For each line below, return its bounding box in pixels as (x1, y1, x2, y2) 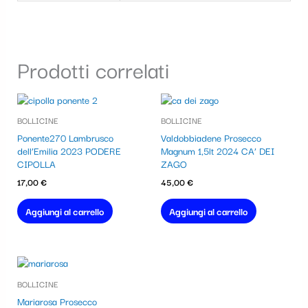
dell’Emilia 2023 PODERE (16, 143, 121, 159)
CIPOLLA (16, 156, 56, 172)
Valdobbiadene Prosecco (161, 130, 261, 146)
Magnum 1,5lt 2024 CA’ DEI (161, 143, 274, 159)
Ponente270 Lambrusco (16, 130, 113, 146)
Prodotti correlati (16, 52, 169, 87)
